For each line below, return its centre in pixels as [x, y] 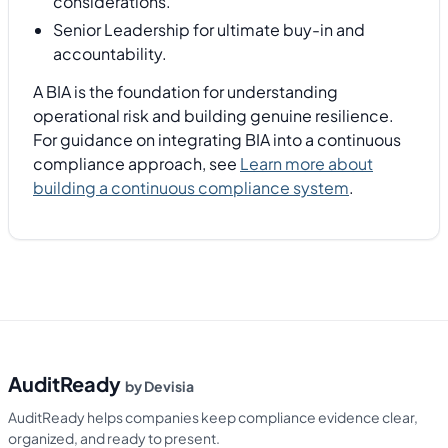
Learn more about [306, 164]
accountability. [110, 53]
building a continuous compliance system [191, 188]
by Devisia [159, 385]
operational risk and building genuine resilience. [213, 116]
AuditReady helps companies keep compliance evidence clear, [213, 416]
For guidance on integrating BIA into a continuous [217, 140]
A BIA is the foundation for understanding [185, 92]
